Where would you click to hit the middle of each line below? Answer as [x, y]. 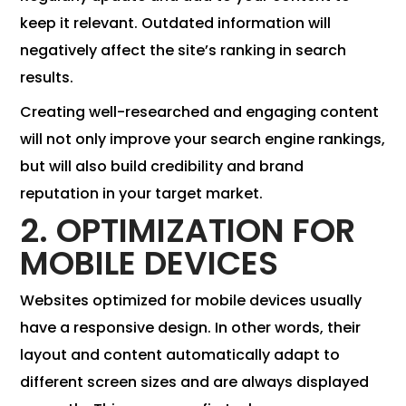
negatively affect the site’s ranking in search [184, 51]
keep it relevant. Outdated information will [176, 24]
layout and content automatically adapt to [180, 355]
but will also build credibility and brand [162, 167]
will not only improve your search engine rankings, [203, 140]
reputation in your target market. [142, 194]
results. [47, 78]
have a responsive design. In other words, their [191, 328]
